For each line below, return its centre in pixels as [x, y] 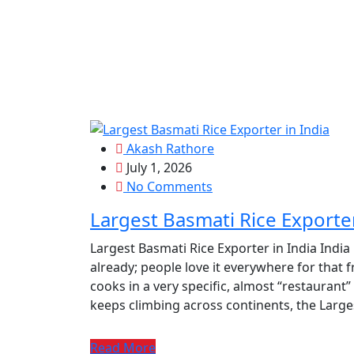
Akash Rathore [169, 148]
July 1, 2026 [158, 167]
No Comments [168, 186]
